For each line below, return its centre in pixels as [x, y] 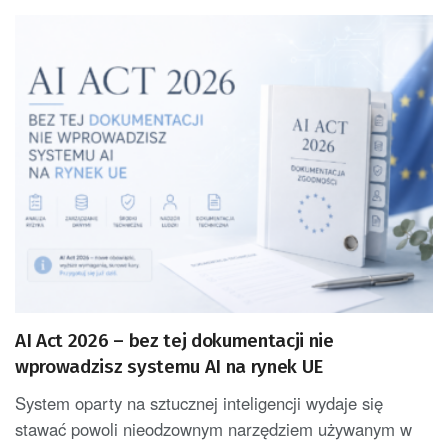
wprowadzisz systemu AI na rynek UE [169, 367]
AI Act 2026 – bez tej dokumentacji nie [174, 341]
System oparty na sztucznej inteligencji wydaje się [199, 403]
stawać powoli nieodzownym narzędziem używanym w [213, 429]
